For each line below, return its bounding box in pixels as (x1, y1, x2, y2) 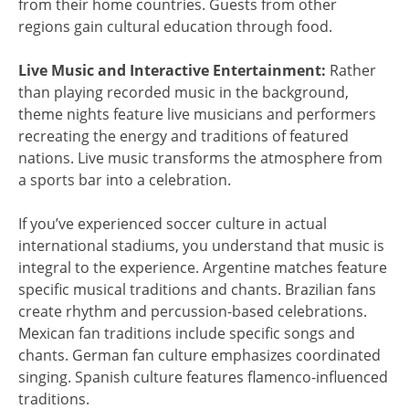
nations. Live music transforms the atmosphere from (18, 147, 383, 168)
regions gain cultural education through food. (18, 16, 332, 37)
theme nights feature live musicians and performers (18, 103, 376, 124)
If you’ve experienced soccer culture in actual (18, 213, 327, 234)
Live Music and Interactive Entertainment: (18, 59, 326, 80)
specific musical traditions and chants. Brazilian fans (18, 278, 376, 299)
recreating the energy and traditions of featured (18, 125, 349, 146)
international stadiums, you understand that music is (18, 235, 384, 256)
